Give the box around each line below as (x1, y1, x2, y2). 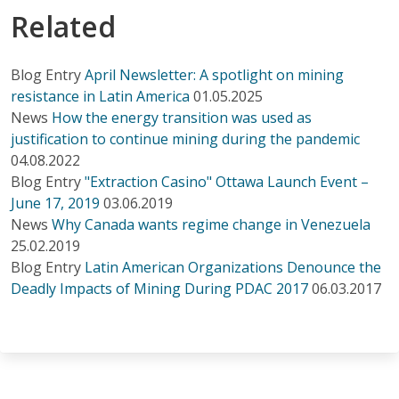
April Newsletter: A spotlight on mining (85, 64, 344, 85)
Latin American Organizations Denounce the (85, 256, 381, 277)
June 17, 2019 (11, 192, 100, 213)
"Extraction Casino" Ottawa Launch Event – (85, 171, 369, 191)
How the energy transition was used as (52, 107, 312, 127)
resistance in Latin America (11, 85, 190, 106)
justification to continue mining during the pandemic (11, 128, 360, 149)
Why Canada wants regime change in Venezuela (52, 214, 370, 234)
